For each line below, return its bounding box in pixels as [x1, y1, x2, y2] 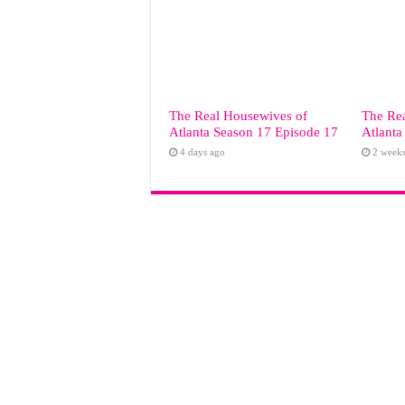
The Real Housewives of [169, 107, 307, 123]
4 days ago [180, 146, 225, 157]
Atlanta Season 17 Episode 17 [169, 123, 338, 139]
